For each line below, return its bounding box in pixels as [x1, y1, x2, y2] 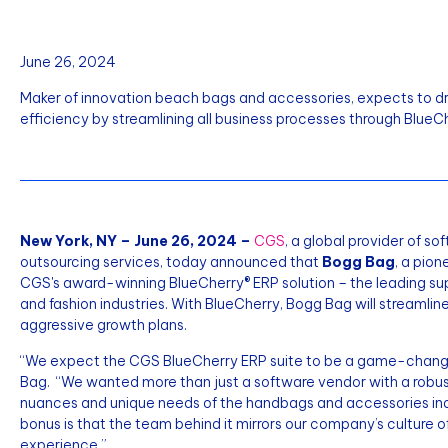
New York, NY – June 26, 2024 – [20, 232, 251, 250]
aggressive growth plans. [20, 316, 187, 334]
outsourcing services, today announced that [20, 253, 322, 271]
